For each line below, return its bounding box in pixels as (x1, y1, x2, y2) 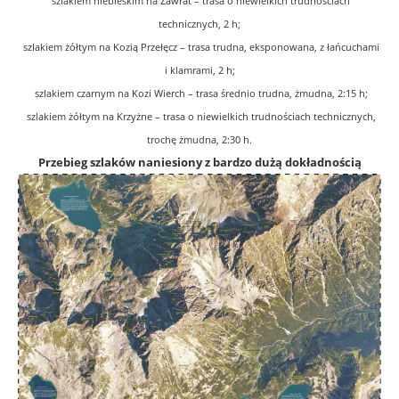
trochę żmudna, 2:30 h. (147, 133, 252, 146)
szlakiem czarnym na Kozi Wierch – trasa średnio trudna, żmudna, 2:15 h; (31, 86, 368, 100)
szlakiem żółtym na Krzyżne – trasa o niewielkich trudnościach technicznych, (23, 110, 376, 123)
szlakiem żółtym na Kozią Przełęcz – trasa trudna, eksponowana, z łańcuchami (20, 40, 379, 53)
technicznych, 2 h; (159, 17, 240, 30)
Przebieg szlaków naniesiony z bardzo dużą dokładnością (37, 153, 362, 170)
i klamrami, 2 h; (164, 63, 235, 77)
